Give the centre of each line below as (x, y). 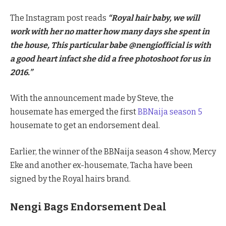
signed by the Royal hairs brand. (70, 179)
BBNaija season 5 (170, 112)
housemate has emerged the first (74, 112)
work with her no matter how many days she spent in (110, 31)
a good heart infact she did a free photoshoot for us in (110, 59)
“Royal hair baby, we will (154, 18)
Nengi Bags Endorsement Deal (88, 207)
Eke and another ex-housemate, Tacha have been (101, 165)
